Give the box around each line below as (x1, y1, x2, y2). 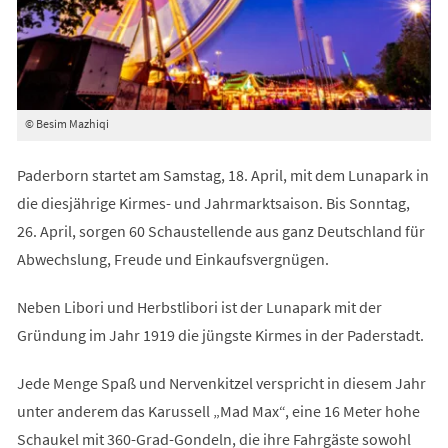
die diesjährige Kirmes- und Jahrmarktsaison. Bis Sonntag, (16, 192, 410, 213)
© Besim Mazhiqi (24, 115, 109, 131)
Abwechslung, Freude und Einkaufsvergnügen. (16, 248, 332, 269)
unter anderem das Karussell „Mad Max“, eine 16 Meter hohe (16, 400, 420, 421)
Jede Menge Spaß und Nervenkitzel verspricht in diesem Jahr (16, 372, 426, 393)
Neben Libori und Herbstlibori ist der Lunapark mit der (16, 296, 382, 317)
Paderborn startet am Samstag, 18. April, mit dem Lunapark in (16, 164, 429, 185)
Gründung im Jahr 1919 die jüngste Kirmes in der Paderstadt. (16, 324, 427, 345)
